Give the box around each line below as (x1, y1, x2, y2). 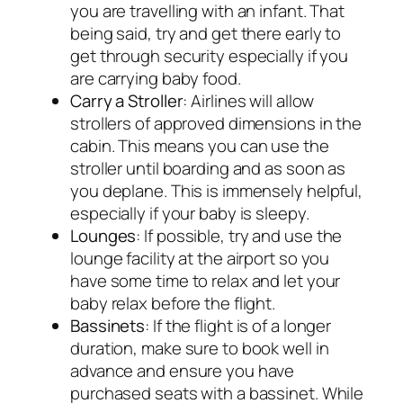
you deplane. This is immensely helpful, (70, 178, 363, 202)
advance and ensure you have (70, 358, 295, 382)
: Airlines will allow (183, 88, 315, 112)
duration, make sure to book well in (70, 336, 329, 360)
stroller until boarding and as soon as (70, 156, 346, 180)
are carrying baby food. (70, 66, 241, 90)
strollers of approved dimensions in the (70, 111, 363, 135)
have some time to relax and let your (70, 268, 341, 292)
